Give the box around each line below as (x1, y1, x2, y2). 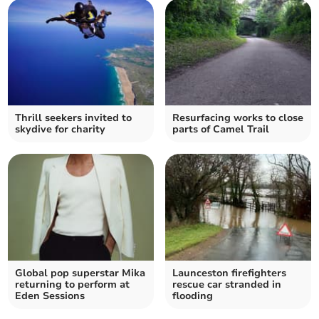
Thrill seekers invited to (15, 111, 132, 125)
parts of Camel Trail (172, 122, 269, 137)
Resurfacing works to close (172, 111, 303, 125)
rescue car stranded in (172, 278, 281, 292)
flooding (172, 289, 213, 303)
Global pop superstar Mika (15, 266, 146, 281)
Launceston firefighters (172, 266, 286, 281)
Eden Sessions (15, 289, 85, 303)
